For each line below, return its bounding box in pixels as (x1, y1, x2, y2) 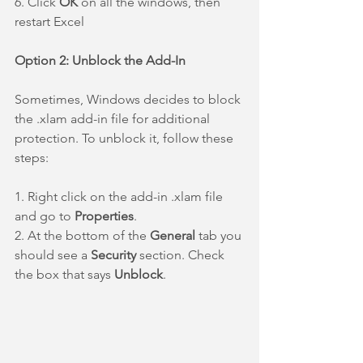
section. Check (136, 246, 228, 263)
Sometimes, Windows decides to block (15, 91, 244, 107)
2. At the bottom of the (15, 227, 150, 243)
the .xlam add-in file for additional (15, 110, 213, 126)
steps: (15, 149, 49, 165)
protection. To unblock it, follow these (15, 130, 237, 146)
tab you (199, 227, 245, 243)
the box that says (15, 266, 114, 282)
